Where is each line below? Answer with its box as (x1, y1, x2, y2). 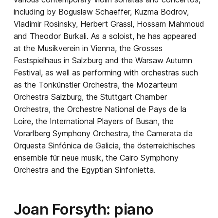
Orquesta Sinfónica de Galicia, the (14, 141, 137, 150)
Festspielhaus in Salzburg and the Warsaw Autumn (14, 55, 192, 65)
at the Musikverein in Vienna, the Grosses (14, 43, 163, 53)
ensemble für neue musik (14, 153, 101, 163)
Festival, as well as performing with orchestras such (14, 68, 198, 77)
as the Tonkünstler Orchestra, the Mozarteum (14, 80, 178, 90)
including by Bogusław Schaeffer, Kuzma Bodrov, (14, 7, 189, 17)
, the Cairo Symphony (101, 153, 179, 163)
